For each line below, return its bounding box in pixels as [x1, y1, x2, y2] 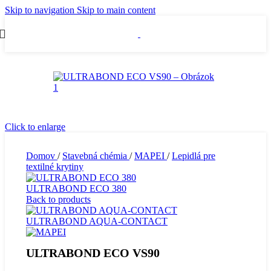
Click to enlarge [5, 122, 65, 132]
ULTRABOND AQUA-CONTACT [26, 216, 168, 226]
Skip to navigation [5, 5, 77, 15]
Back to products [26, 194, 91, 204]
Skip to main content [77, 5, 155, 15]
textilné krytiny [26, 162, 83, 172]
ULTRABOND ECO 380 [26, 183, 126, 194]
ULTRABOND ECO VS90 [26, 246, 160, 260]
